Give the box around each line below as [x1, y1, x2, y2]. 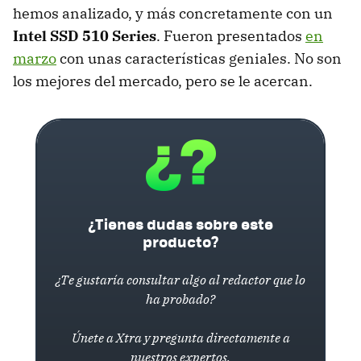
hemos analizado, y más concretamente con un [13, 3, 333, 23]
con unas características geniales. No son [56, 48, 342, 68]
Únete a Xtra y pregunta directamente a [71, 329, 290, 346]
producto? [142, 230, 219, 252]
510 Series [79, 26, 156, 45]
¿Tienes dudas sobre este [88, 212, 273, 234]
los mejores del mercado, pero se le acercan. [13, 71, 313, 90]
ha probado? [146, 290, 215, 307]
